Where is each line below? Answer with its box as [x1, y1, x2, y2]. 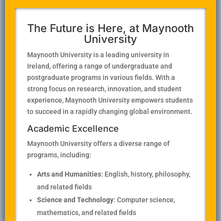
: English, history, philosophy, [101, 170, 190, 179]
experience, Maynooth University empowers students [27, 96, 193, 105]
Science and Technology [37, 196, 113, 204]
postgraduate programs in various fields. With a [27, 74, 175, 82]
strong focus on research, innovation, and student [27, 85, 182, 93]
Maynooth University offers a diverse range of [27, 140, 170, 148]
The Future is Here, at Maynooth [27, 22, 194, 35]
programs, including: [27, 151, 91, 159]
